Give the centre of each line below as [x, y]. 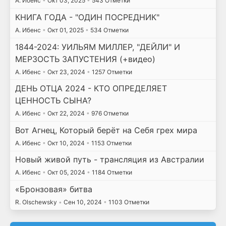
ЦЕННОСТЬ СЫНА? [53, 101]
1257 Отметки [111, 72]
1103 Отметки [128, 202]
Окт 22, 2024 [66, 114]
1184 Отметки [111, 173]
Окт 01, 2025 [65, 30]
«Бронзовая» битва [53, 189]
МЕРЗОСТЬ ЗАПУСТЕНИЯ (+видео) [85, 59]
